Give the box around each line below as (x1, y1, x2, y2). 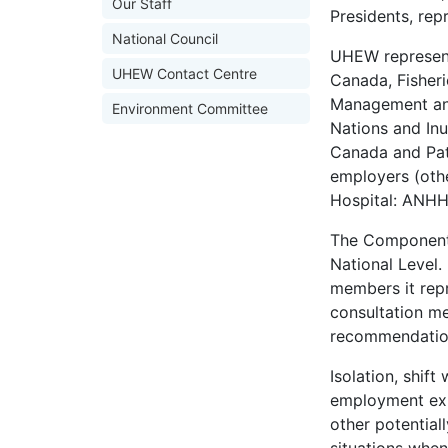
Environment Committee (112, 100, 268, 117)
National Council (112, 30, 218, 47)
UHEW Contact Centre (112, 65, 257, 82)
